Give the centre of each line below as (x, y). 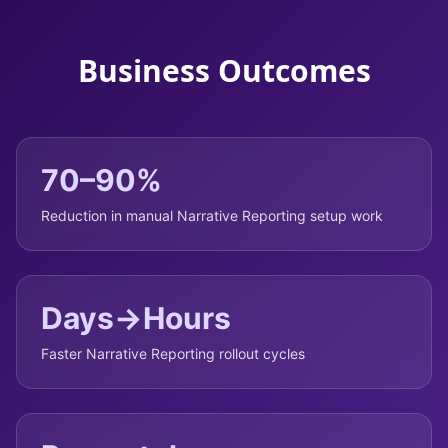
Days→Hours (136, 318)
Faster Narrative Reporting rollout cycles (173, 353)
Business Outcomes (224, 70)
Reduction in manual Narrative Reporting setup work (212, 215)
